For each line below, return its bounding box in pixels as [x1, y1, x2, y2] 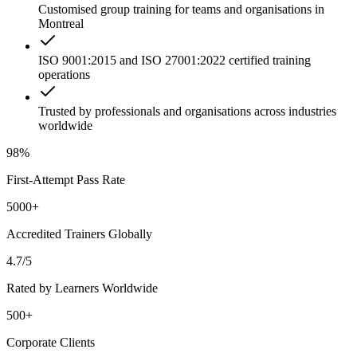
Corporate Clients [6, 335, 95, 349]
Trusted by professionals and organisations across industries [38, 104, 336, 118]
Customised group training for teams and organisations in [38, 2, 324, 16]
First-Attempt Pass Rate [6, 172, 125, 186]
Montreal [38, 16, 84, 30]
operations [38, 67, 90, 81]
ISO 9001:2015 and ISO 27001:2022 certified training [38, 53, 311, 67]
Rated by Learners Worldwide [6, 280, 158, 295]
